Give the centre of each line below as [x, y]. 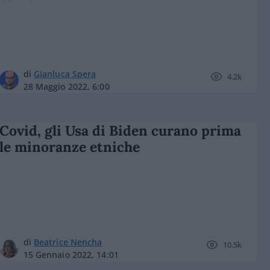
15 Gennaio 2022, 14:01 [71, 255]
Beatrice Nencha [68, 242]
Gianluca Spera [65, 74]
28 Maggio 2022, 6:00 [66, 86]
